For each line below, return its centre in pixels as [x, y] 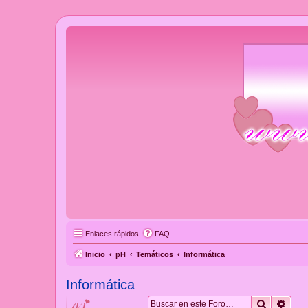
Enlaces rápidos [112, 234]
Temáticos [155, 255]
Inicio [95, 255]
